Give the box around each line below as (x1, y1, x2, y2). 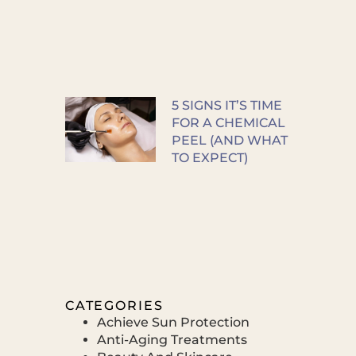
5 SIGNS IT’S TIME (171, 97, 282, 113)
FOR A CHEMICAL (171, 114, 285, 130)
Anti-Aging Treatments (96, 331, 247, 347)
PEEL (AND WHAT (171, 132, 288, 148)
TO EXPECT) (171, 149, 248, 165)
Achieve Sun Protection (96, 314, 250, 330)
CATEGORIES (64, 297, 164, 313)
